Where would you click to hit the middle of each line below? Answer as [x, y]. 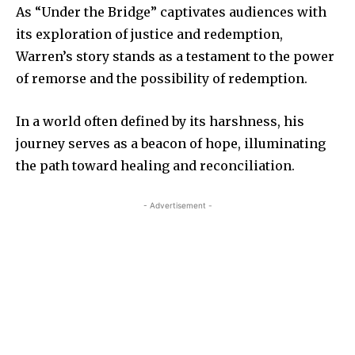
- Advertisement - [177, 205]
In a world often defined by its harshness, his [160, 121]
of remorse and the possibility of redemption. [162, 78]
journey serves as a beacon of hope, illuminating [171, 143]
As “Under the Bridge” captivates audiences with [171, 11]
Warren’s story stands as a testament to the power [175, 56]
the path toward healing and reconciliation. [155, 165]
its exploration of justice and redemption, [149, 34]
